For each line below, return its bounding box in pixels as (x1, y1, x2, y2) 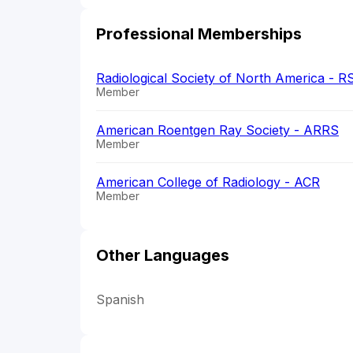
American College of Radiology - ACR (96, 174, 320, 191)
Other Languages (96, 246, 229, 266)
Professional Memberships (96, 24, 302, 44)
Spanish (96, 292, 144, 308)
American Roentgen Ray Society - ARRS (96, 122, 339, 139)
